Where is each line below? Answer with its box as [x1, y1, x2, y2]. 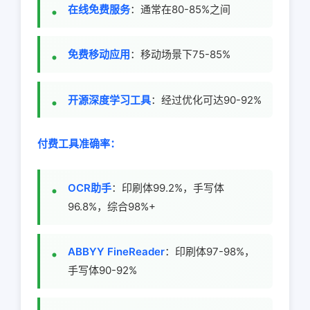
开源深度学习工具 [68, 93, 151, 107]
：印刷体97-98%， [165, 245, 255, 259]
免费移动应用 [68, 48, 130, 62]
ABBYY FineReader [68, 245, 165, 259]
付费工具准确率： [37, 137, 120, 151]
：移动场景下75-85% [130, 48, 230, 62]
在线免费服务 [68, 2, 130, 16]
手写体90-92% [68, 264, 137, 277]
